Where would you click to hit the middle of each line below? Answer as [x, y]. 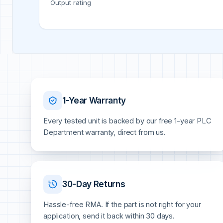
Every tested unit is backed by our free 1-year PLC [127, 121]
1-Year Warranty [94, 100]
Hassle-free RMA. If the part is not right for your [122, 205]
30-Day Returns [94, 184]
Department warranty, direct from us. [105, 132]
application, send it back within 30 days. [109, 216]
